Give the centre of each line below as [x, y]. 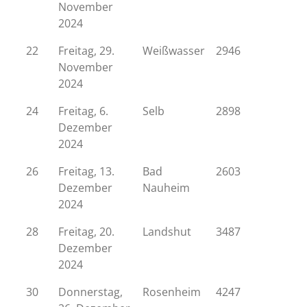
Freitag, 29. [86, 51]
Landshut [167, 232]
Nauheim [166, 188]
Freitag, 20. [86, 232]
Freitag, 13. [86, 171]
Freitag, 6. [83, 111]
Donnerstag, [90, 292]
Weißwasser [174, 51]
